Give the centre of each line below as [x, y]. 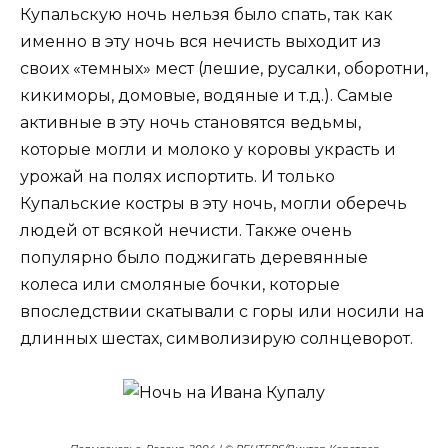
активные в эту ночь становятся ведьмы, [190, 122]
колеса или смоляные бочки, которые [180, 284]
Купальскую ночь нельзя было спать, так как [206, 14]
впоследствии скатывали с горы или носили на [222, 311]
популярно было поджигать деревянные [194, 257]
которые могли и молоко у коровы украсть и [208, 149]
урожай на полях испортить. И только [177, 176]
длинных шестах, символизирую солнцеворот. [216, 338]
